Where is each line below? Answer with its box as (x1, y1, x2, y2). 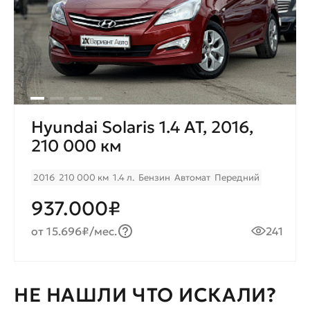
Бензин (138, 172, 170, 184)
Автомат (174, 172, 210, 184)
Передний (215, 172, 259, 184)
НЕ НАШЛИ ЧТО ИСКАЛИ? (14, 283, 277, 308)
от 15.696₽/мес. (31, 224, 118, 239)
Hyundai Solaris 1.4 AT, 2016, (31, 117, 253, 138)
